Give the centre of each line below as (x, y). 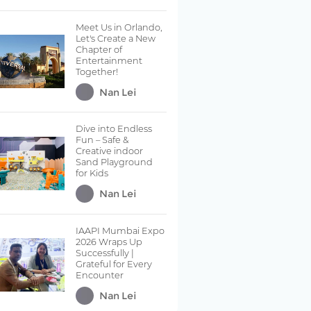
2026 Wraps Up (109, 242)
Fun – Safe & (102, 140)
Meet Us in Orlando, (119, 27)
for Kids (92, 174)
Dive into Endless (114, 129)
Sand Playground (115, 162)
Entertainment (109, 60)
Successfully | (105, 253)
